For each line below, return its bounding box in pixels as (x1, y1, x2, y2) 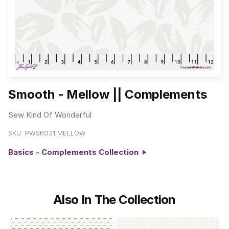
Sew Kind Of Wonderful (8, 109, 91, 120)
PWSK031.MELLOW (25, 129, 86, 138)
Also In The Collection (53, 192, 176, 207)
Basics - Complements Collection (8, 147, 143, 157)
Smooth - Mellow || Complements (8, 87, 207, 102)
